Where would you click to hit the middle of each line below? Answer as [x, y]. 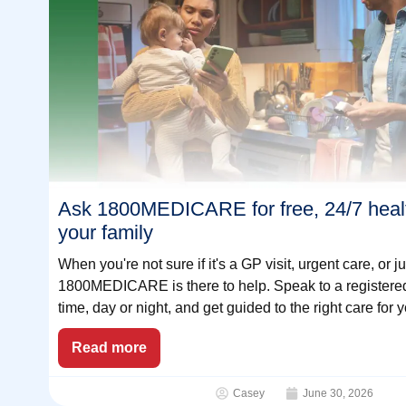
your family [105, 233]
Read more [109, 348]
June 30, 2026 [338, 394]
